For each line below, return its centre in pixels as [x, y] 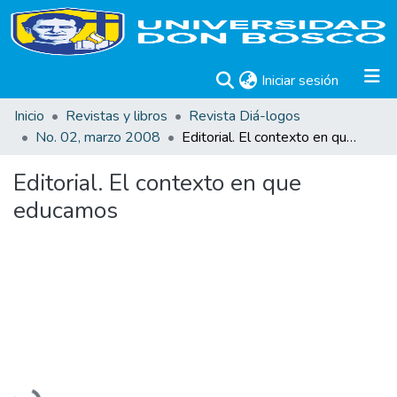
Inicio [29, 116]
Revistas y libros [117, 116]
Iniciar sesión [300, 81]
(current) [364, 80]
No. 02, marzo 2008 [98, 137]
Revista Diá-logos [245, 116]
